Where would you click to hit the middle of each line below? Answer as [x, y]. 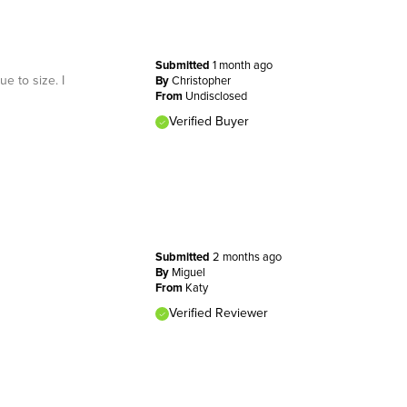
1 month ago [242, 64]
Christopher [201, 79]
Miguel [188, 271]
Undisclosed [216, 95]
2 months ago [247, 256]
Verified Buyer [208, 120]
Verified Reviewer [218, 312]
